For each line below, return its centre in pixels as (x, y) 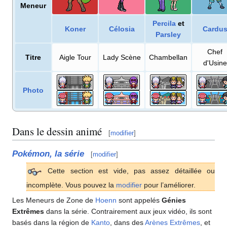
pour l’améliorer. (169, 185)
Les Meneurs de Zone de (54, 200)
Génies (174, 200)
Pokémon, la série (48, 154)
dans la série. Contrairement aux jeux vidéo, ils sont (128, 211)
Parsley (168, 35)
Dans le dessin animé (57, 131)
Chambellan (168, 58)
